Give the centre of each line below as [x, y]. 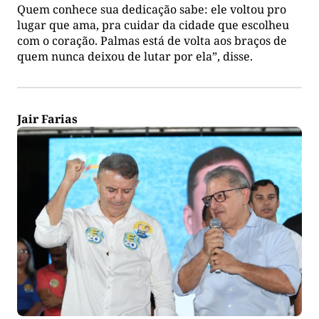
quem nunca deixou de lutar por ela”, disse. [135, 56]
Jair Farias [47, 119]
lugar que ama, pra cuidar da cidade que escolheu [153, 25]
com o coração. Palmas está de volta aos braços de [152, 40]
